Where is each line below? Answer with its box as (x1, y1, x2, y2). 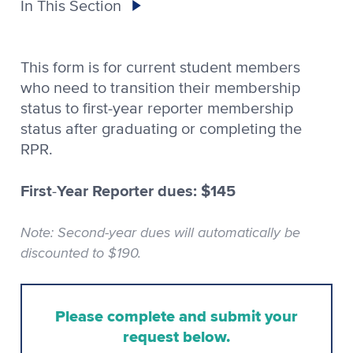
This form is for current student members (20, 59, 300, 76)
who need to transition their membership (20, 80, 300, 96)
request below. (123, 324, 230, 348)
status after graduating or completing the (20, 121, 302, 137)
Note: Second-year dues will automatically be (20, 221, 300, 242)
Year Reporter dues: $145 (57, 178, 236, 203)
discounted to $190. (20, 242, 141, 262)
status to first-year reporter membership (20, 100, 293, 117)
